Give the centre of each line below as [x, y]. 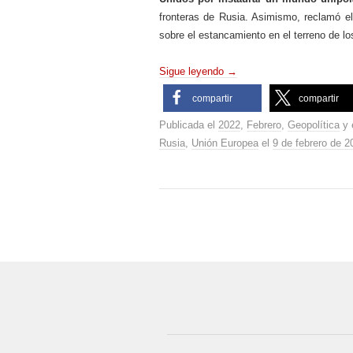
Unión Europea [225, 143]
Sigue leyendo [193, 71]
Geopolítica [314, 125]
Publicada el [189, 125]
